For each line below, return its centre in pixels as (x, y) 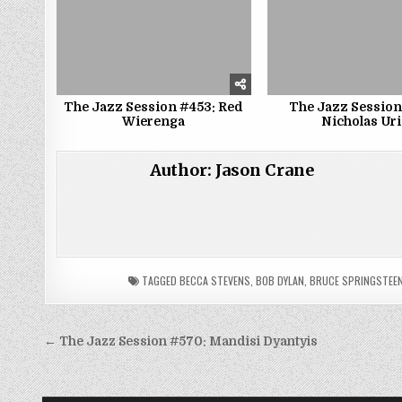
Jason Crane (265, 170)
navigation (102, 369)
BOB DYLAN (280, 281)
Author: (183, 170)
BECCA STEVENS (215, 281)
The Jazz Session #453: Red (154, 107)
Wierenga (154, 122)
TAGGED (160, 281)
